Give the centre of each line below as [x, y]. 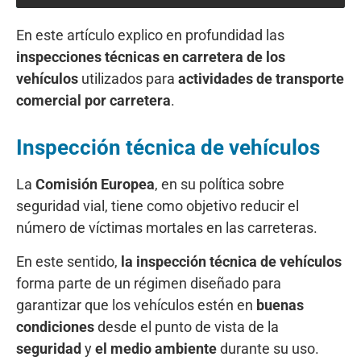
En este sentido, [67, 261]
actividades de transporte [259, 79]
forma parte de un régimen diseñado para [149, 283]
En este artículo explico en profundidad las [150, 35]
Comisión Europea [95, 185]
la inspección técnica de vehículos [230, 261]
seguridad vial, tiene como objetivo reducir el [158, 206]
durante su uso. [268, 348]
